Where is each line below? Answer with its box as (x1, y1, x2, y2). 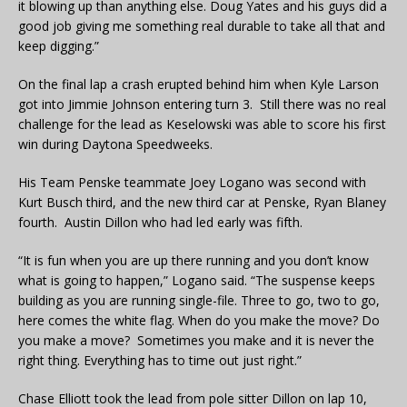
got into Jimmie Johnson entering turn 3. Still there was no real (18, 95, 386, 114)
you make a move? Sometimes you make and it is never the (18, 332, 374, 350)
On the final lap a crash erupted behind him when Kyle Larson (18, 75, 379, 94)
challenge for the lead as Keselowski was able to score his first (18, 115, 386, 134)
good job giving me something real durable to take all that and (18, 17, 385, 35)
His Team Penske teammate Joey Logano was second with (18, 174, 366, 192)
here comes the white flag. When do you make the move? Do (18, 312, 380, 330)
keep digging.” (18, 37, 99, 55)
